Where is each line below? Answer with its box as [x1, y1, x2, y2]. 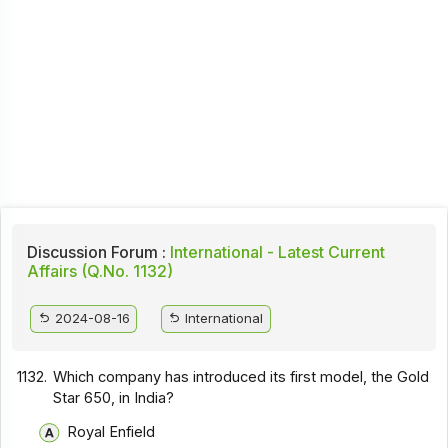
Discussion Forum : [26, 242, 166, 263]
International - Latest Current [165, 242, 385, 263]
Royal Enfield [66, 422, 155, 441]
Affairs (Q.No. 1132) [26, 261, 173, 282]
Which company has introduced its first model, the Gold [53, 367, 430, 386]
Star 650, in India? [53, 388, 175, 407]
